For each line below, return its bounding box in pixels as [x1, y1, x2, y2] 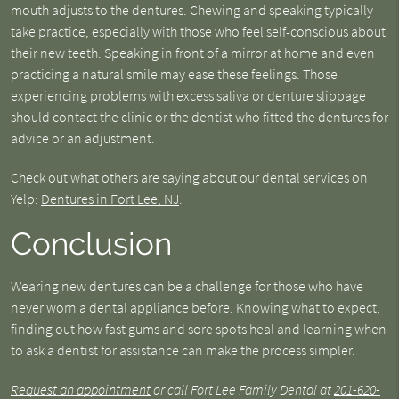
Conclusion [10, 225, 172, 262]
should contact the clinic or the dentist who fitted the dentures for [10, 108, 388, 126]
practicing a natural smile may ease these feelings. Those [10, 65, 338, 83]
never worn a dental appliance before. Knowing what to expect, [10, 298, 380, 316]
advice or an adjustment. [10, 129, 155, 147]
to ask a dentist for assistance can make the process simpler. [10, 341, 355, 359]
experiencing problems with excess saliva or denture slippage [10, 86, 366, 104]
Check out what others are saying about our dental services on [10, 168, 368, 186]
